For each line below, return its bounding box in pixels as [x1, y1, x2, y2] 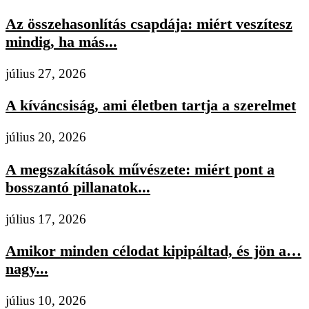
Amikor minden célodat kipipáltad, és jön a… [6, 241, 301, 259]
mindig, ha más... [6, 32, 117, 50]
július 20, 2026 [6, 130, 86, 145]
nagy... [6, 259, 48, 277]
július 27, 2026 [6, 66, 86, 81]
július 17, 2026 [6, 211, 86, 226]
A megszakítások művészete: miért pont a [6, 160, 275, 178]
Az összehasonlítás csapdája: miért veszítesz [6, 14, 292, 32]
